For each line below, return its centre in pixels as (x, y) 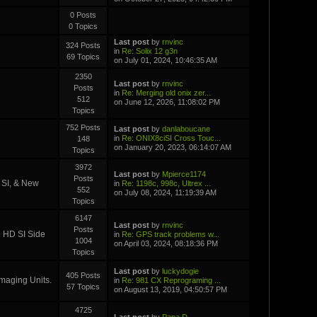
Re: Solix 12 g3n (149, 51)
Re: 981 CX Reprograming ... (171, 280)
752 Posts (83, 127)
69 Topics (83, 56)
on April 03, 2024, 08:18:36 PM (166, 243)
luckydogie (180, 271)
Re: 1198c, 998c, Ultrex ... (166, 183)
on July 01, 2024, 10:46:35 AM (165, 60)
